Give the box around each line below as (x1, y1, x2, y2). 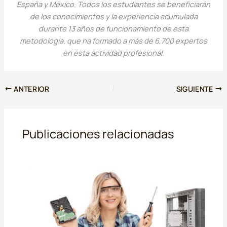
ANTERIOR (12, 84, 50, 94)
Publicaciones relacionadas (22, 125, 174, 142)
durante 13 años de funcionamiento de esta (39, 23, 188, 34)
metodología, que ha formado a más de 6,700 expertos (20, 35, 207, 46)
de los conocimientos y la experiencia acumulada (29, 11, 198, 22)
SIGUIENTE (176, 84, 215, 94)
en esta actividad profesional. (63, 48, 164, 58)
